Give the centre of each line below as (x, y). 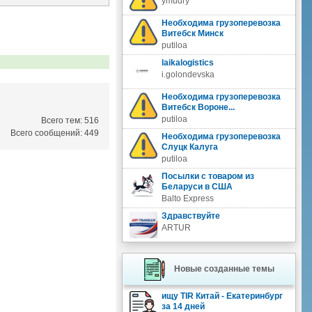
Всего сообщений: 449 (54, 133)
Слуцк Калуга (189, 147)
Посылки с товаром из (208, 176)
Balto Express (187, 198)
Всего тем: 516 (70, 120)
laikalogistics (187, 63)
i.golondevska (188, 75)
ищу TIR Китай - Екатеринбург (222, 296)
